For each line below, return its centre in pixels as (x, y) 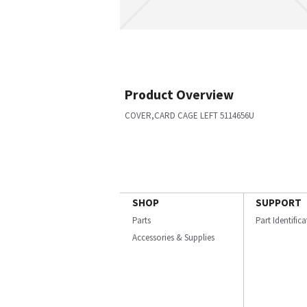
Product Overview (179, 95)
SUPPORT (279, 202)
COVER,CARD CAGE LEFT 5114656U (189, 115)
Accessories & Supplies (173, 237)
